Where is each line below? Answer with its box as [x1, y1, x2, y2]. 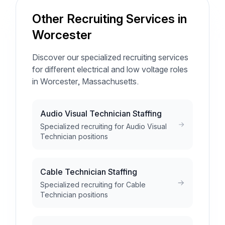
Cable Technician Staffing [40, 167, 137, 177]
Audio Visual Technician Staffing [40, 108, 162, 119]
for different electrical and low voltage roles [32, 64, 188, 74]
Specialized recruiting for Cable [40, 180, 146, 189]
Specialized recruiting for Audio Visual [40, 122, 167, 131]
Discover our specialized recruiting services [32, 52, 188, 62]
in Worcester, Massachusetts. [32, 76, 139, 86]
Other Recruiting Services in [32, 12, 187, 26]
